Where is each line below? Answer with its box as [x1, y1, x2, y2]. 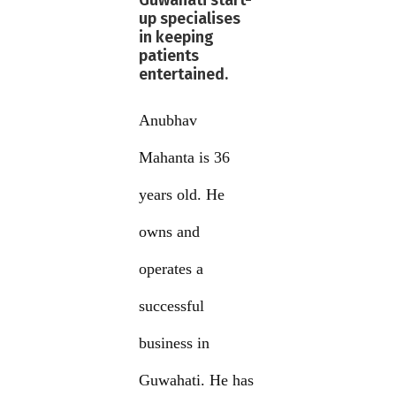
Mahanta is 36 [139, 148, 231, 167]
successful [139, 297, 205, 316]
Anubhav [139, 111, 198, 130]
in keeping [139, 27, 215, 48]
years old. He [139, 186, 225, 204]
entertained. [139, 65, 229, 85]
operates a [139, 260, 204, 278]
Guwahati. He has [139, 371, 255, 390]
